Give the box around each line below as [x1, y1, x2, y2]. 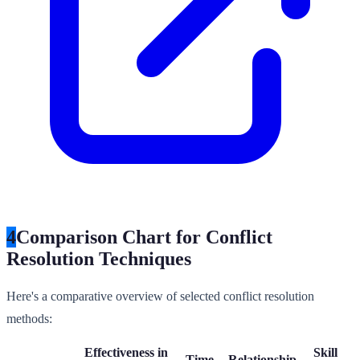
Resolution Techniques [6, 247, 191, 269]
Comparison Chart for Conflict [16, 226, 272, 247]
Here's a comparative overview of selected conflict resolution [6, 289, 314, 304]
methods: [6, 312, 52, 326]
